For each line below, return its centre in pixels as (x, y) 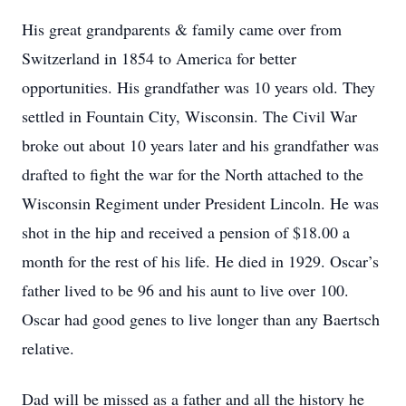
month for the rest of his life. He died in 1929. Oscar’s (200, 261)
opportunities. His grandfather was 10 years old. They (198, 87)
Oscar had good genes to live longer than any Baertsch (201, 319)
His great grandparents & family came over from (182, 29)
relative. (48, 348)
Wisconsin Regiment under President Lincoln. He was (200, 203)
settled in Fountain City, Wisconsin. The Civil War (189, 116)
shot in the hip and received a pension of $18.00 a (186, 232)
